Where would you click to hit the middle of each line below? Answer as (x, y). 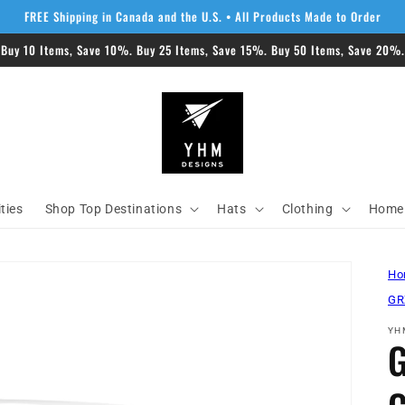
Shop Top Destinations (113, 208)
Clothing (307, 208)
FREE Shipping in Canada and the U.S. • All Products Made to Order (202, 16)
